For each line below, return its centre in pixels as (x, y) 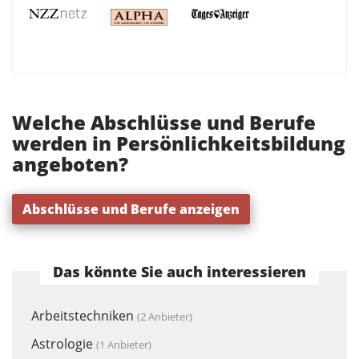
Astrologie (64, 343)
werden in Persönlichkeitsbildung (179, 143)
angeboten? (70, 164)
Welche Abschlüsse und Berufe (164, 123)
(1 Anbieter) (124, 344)
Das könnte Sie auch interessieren (179, 271)
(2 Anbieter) (165, 317)
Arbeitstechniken (84, 316)
